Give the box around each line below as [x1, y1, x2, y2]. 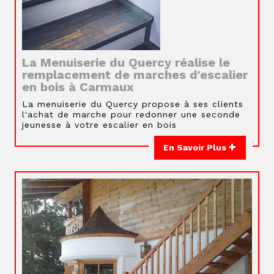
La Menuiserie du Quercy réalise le [22, 55, 230, 70]
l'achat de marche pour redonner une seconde [22, 109, 240, 119]
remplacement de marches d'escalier [22, 67, 248, 82]
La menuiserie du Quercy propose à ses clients [22, 99, 243, 109]
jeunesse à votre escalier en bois [22, 120, 177, 130]
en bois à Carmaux [22, 80, 134, 94]
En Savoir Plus [163, 143, 229, 152]
